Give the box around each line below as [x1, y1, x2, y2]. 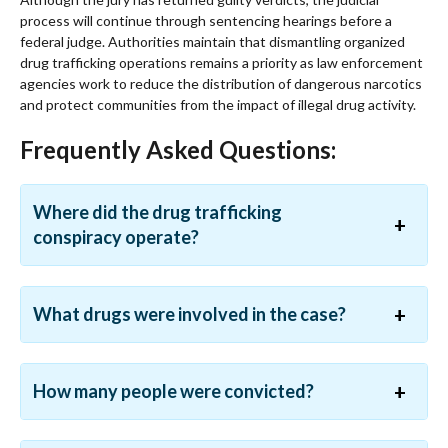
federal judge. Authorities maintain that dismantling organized [20, 33, 405, 51]
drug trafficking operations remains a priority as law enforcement [20, 54, 423, 72]
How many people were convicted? [33, 380, 314, 403]
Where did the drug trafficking [33, 201, 282, 224]
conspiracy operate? [33, 226, 199, 249]
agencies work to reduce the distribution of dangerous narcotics [20, 75, 422, 93]
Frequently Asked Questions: [20, 135, 336, 165]
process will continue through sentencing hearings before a [20, 12, 392, 30]
